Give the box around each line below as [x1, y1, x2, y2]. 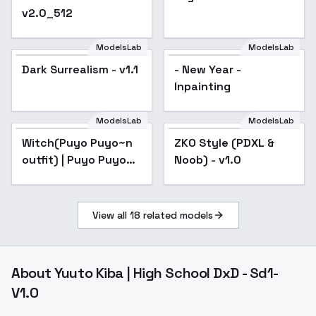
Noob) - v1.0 [174, 152, 241, 167]
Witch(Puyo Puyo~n [22, 135, 133, 150]
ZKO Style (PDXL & [174, 135, 274, 150]
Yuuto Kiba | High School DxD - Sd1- [54, 264, 279, 282]
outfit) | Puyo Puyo [22, 152, 126, 167]
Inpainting [174, 79, 231, 94]
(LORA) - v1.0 [22, 169, 93, 184]
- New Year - [174, 62, 241, 77]
